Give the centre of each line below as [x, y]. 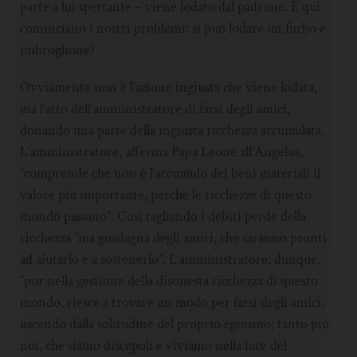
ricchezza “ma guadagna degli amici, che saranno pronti [173, 238]
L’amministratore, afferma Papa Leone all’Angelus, [161, 152]
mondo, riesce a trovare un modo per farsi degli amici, [172, 303]
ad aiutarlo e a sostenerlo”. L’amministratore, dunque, [170, 260]
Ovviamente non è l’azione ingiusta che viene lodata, [169, 88]
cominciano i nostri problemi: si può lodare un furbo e [173, 29]
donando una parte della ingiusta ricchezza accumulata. [172, 131]
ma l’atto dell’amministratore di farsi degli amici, [155, 109]
